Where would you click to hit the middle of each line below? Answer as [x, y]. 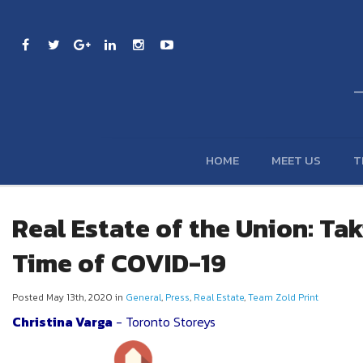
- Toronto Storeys [164, 321]
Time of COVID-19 [119, 263]
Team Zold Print [283, 297]
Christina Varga [62, 321]
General [143, 297]
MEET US [296, 160]
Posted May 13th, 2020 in [69, 297]
